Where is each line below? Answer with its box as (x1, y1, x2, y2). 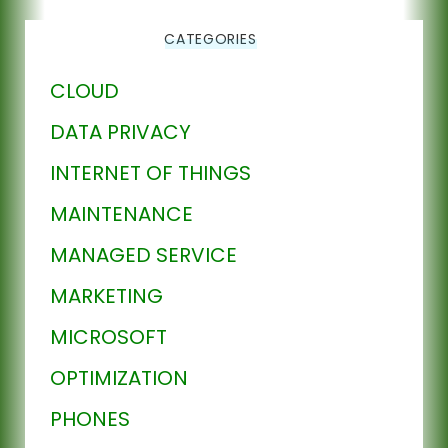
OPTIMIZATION (50, 363, 188, 392)
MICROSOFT (50, 322, 167, 351)
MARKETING (50, 281, 163, 310)
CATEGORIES (164, 28, 257, 49)
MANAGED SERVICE (50, 240, 237, 269)
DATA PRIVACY (50, 117, 191, 146)
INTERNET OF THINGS (50, 158, 251, 187)
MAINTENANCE (50, 199, 193, 228)
